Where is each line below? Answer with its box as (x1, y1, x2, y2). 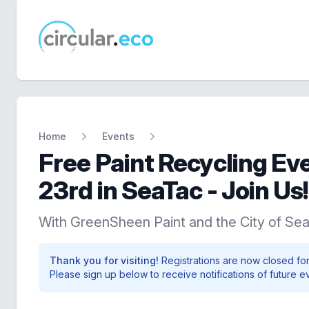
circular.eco (38, 40, 95, 54)
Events (102, 130, 134, 142)
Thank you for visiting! (50, 255, 161, 266)
